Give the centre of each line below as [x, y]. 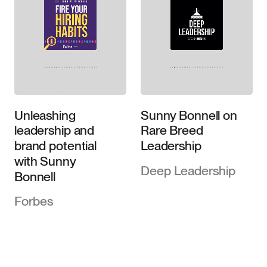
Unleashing [45, 115]
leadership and [54, 130]
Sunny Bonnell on [189, 115]
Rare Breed [172, 130]
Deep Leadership [188, 170]
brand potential [55, 146]
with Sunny [45, 161]
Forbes [33, 201]
